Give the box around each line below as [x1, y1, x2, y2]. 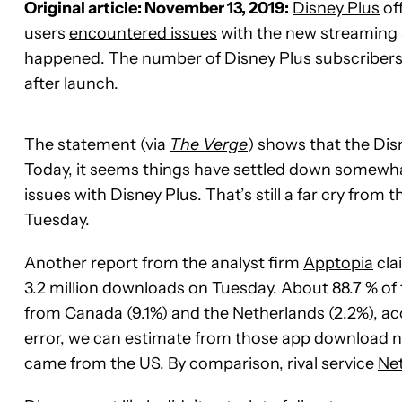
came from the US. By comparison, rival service [24, 353, 378, 373]
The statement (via [24, 134, 170, 154]
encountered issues [69, 22, 217, 43]
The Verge [170, 134, 248, 154]
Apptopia [303, 252, 373, 273]
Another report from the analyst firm [24, 252, 303, 273]
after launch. [24, 73, 118, 93]
